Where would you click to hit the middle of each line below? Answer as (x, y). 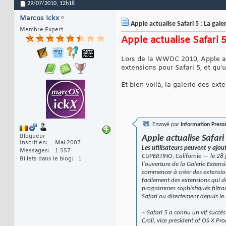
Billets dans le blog (46, 159)
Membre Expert (41, 30)
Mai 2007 (68, 143)
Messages (34, 151)
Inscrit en (33, 143)
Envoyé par (166, 125)
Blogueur (33, 136)
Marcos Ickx (39, 19)
